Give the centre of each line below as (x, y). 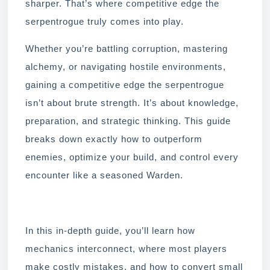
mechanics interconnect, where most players (126, 249)
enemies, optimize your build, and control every (132, 157)
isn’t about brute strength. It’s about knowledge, (132, 103)
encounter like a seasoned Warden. (104, 175)
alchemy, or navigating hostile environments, (126, 67)
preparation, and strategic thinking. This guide (128, 121)
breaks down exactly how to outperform (114, 139)
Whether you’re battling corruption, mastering (127, 49)
